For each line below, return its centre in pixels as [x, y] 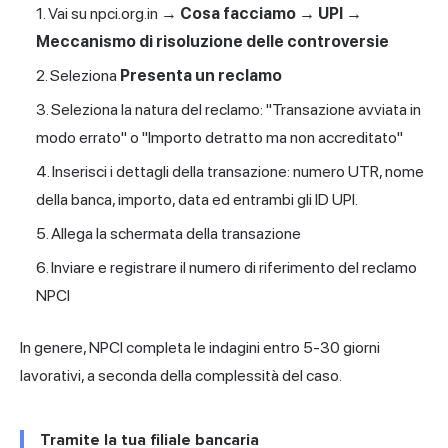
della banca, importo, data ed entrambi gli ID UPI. [197, 199]
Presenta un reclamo [201, 75]
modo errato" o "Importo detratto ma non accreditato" [219, 137]
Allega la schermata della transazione [176, 233]
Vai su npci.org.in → [114, 13]
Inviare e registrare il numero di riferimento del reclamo [234, 267]
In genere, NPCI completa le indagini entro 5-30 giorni [200, 347]
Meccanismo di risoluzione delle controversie [212, 41]
